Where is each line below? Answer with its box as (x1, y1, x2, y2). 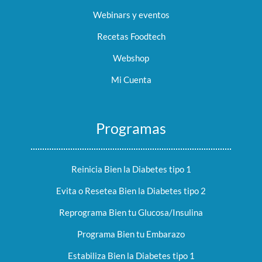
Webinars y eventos (92, 9, 170, 20)
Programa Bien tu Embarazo (77, 228, 185, 239)
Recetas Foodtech (96, 30, 166, 42)
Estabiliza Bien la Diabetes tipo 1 (67, 250, 195, 261)
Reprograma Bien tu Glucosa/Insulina (59, 206, 203, 218)
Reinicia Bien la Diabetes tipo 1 (71, 163, 191, 174)
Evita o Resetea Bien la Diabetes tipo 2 (56, 185, 206, 196)
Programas (96, 119, 166, 137)
